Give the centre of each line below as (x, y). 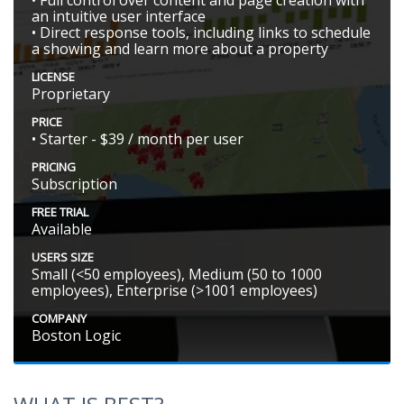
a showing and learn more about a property (180, 49)
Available (62, 230)
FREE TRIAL (60, 212)
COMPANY (59, 319)
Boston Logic (76, 336)
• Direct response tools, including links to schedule (201, 33)
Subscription (74, 184)
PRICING (54, 167)
